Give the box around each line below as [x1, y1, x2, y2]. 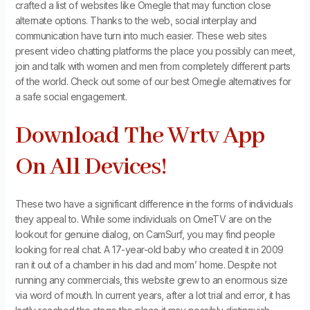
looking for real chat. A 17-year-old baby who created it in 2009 [15, 243, 284, 255]
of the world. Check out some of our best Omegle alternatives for [15, 75, 291, 88]
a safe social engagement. [15, 91, 127, 103]
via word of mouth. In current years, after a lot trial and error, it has [15, 289, 291, 301]
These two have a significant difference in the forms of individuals [15, 197, 293, 210]
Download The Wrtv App [15, 120, 264, 152]
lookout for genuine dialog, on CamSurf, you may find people [15, 228, 275, 240]
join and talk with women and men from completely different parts [15, 60, 291, 73]
